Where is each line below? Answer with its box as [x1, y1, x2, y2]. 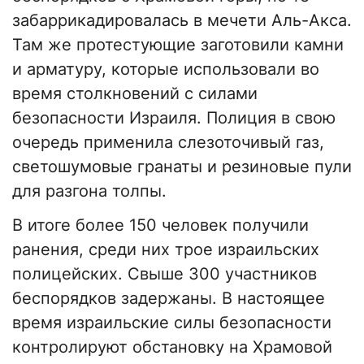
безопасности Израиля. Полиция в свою [12, 108, 336, 128]
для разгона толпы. [12, 181, 167, 201]
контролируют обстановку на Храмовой [12, 337, 332, 357]
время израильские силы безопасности [12, 313, 331, 333]
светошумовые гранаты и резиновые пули [12, 157, 352, 177]
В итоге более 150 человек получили [12, 215, 309, 236]
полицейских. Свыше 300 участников [12, 264, 317, 284]
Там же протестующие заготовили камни [12, 35, 344, 55]
